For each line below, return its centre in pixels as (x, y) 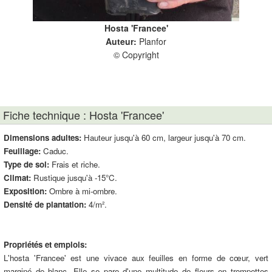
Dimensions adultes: (42, 138)
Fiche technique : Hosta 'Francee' (83, 115)
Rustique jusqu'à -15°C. (74, 178)
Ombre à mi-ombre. (82, 191)
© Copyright (136, 55)
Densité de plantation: (45, 204)
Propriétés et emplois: (45, 244)
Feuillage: (22, 151)
